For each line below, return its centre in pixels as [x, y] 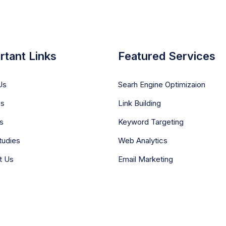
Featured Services [167, 56]
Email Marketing [146, 159]
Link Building [139, 103]
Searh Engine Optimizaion [162, 84]
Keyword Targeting [151, 122]
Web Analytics [143, 140]
